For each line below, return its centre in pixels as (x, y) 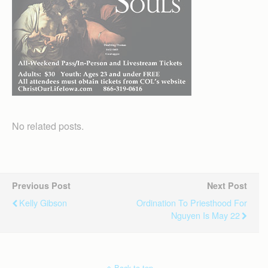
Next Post (227, 185)
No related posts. (48, 126)
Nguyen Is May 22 (205, 215)
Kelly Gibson (43, 202)
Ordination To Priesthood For (192, 202)
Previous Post (41, 185)
